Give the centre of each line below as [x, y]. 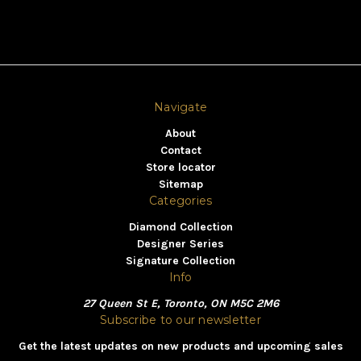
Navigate [180, 108]
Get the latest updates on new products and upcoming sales [180, 346]
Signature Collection [180, 261]
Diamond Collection [180, 227]
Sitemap [180, 185]
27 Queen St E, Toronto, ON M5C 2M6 [180, 304]
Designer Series [180, 244]
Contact [180, 151]
